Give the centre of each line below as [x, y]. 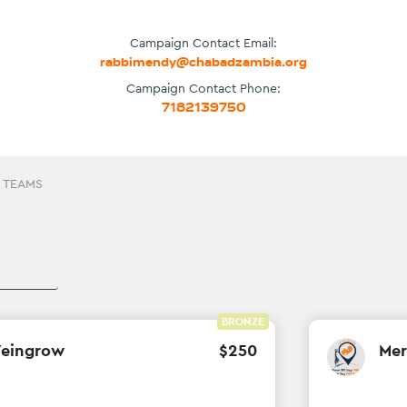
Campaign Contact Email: [203, 43]
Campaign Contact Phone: [203, 89]
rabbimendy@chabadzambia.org [203, 62]
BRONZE [243, 322]
